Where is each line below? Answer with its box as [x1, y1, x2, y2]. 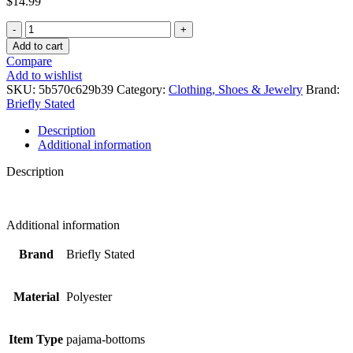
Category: [117, 82, 165, 96]
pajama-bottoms [66, 332, 145, 346]
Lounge [24, 48, 63, 62]
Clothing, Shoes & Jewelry [169, 82, 303, 96]
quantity [24, 119, 65, 133]
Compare [6, 54, 52, 68]
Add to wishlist [6, 68, 82, 82]
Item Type [9, 332, 63, 346]
